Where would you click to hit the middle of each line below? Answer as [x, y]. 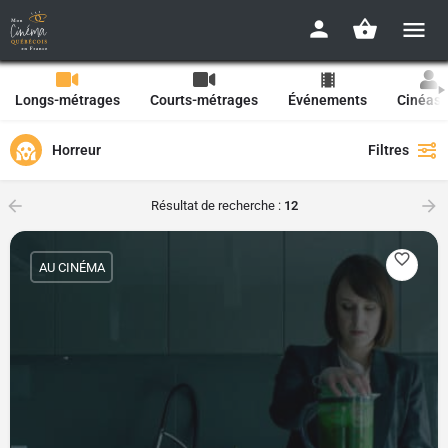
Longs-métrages [67, 100]
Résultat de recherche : [217, 205]
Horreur [76, 149]
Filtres [388, 150]
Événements [327, 100]
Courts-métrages [204, 100]
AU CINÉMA [71, 267]
